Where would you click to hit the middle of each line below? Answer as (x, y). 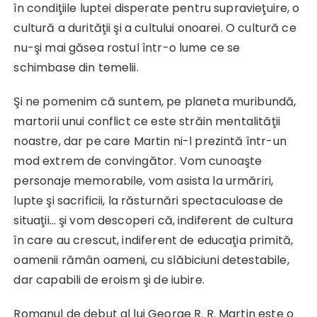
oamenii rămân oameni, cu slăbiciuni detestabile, (151, 260)
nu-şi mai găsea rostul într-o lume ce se (127, 47)
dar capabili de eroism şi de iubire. (109, 279)
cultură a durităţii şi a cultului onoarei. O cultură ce (155, 28)
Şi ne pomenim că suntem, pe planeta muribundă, (155, 101)
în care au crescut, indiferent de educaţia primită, (154, 240)
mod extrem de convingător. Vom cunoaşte (138, 161)
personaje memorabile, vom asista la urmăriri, (144, 180)
